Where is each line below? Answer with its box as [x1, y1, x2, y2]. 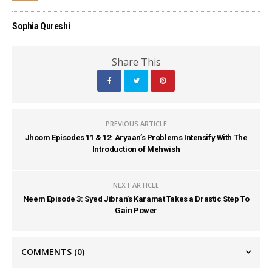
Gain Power [115, 205, 157, 215]
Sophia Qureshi [12, 21, 70, 31]
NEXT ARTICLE [113, 180, 159, 189]
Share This [111, 55, 161, 69]
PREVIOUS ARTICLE [105, 118, 167, 128]
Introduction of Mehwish [92, 144, 180, 154]
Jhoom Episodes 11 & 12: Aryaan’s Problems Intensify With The [24, 132, 248, 142]
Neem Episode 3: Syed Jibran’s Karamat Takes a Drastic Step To [22, 194, 250, 203]
